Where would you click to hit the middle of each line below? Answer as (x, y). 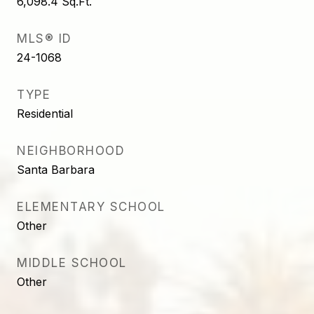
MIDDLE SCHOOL (72, 263)
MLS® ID (45, 39)
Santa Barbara (56, 170)
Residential (45, 114)
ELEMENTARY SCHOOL (91, 207)
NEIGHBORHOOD (71, 151)
